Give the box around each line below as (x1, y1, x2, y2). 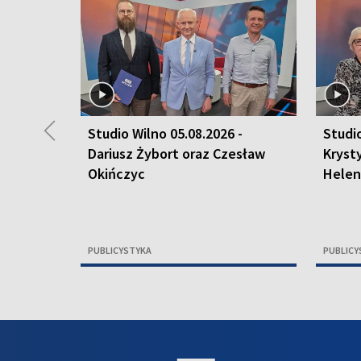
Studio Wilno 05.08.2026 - (88, 124, 243, 143)
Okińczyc (88, 164, 145, 184)
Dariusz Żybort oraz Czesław (88, 144, 265, 164)
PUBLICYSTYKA (88, 244, 151, 257)
